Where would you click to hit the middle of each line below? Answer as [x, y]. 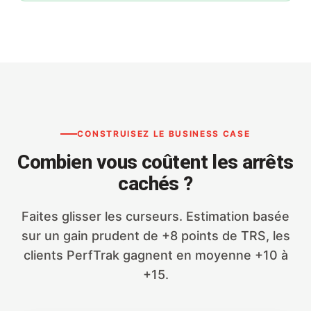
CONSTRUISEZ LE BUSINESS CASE [164, 134]
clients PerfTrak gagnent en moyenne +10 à [155, 255]
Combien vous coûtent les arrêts [155, 162]
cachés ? [155, 184]
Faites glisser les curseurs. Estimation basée [155, 217]
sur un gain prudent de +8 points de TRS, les [155, 236]
